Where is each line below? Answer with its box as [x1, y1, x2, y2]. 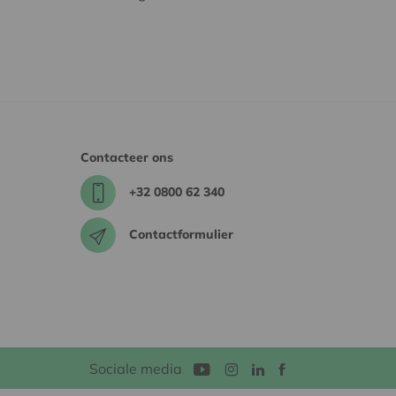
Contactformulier [129, 225, 234, 242]
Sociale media [88, 359, 182, 377]
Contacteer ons [80, 149, 173, 166]
